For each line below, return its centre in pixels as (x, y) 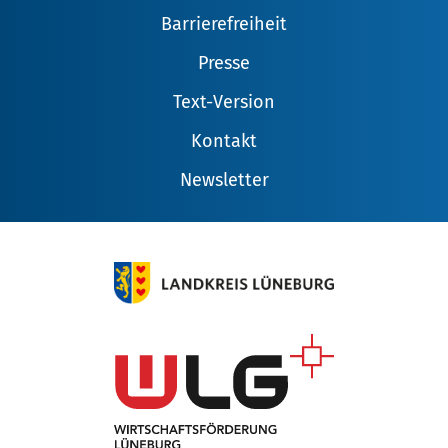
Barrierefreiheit (224, 24)
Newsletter (224, 180)
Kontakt (224, 141)
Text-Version (224, 102)
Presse (224, 63)
